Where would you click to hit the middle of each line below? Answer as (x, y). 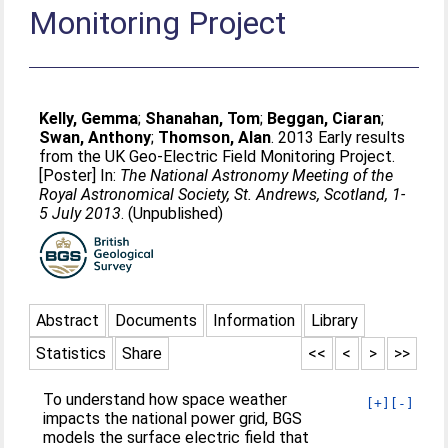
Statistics (71, 353)
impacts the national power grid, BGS (173, 418)
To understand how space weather (165, 399)
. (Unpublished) (172, 213)
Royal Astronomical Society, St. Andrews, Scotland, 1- (222, 194)
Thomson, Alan (215, 137)
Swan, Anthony (95, 137)
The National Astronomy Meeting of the (257, 175)
